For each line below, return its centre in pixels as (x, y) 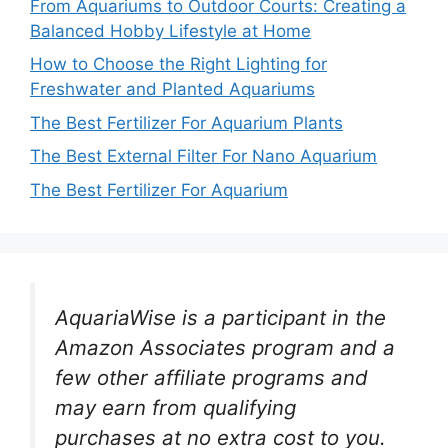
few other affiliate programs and (211, 377)
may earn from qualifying (175, 407)
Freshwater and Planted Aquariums (172, 89)
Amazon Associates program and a (225, 347)
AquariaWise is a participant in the (220, 317)
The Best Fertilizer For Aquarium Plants (186, 122)
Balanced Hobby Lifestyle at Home (170, 30)
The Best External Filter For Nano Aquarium (203, 156)
